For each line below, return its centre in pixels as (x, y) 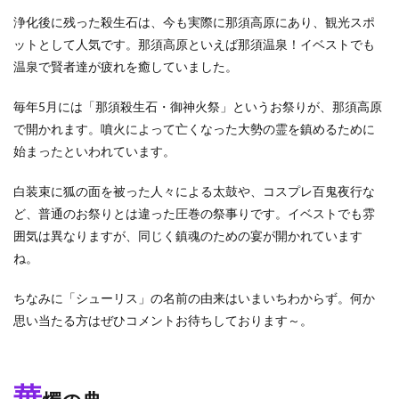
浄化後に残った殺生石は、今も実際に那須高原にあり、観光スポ (194, 22)
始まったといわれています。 (94, 151)
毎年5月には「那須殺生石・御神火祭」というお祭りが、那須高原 (198, 107)
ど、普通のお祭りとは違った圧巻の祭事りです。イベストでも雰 (194, 214)
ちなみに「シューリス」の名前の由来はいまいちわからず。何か (194, 298)
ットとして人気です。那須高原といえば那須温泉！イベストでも (194, 45)
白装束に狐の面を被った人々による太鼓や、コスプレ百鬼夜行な (194, 191)
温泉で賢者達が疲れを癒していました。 (126, 67)
